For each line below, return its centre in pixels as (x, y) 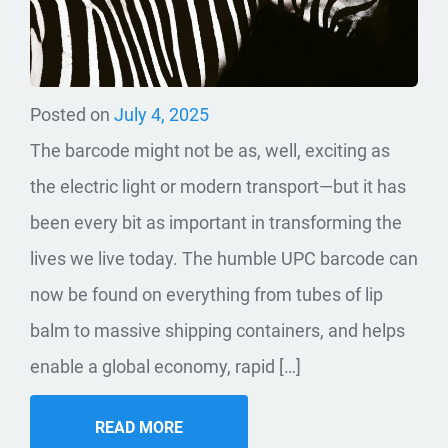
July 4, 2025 (161, 114)
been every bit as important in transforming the (216, 222)
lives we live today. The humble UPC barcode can (224, 258)
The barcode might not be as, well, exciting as (210, 150)
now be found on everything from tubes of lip (206, 294)
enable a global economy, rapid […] (165, 366)
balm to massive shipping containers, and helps (217, 330)
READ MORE (139, 427)
